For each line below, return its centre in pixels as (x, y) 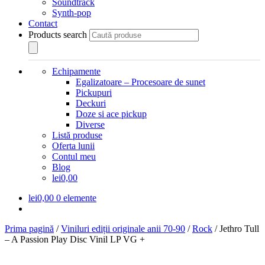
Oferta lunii (73, 146)
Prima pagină (29, 229)
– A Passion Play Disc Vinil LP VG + (75, 239)
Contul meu (74, 156)
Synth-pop (72, 13)
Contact (43, 23)
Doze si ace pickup (111, 114)
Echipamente (76, 71)
